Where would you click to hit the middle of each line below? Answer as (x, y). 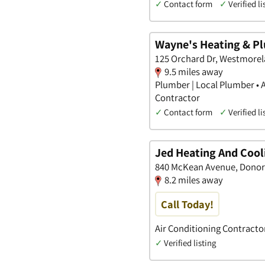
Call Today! (187, 204)
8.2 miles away (194, 180)
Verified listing (190, 243)
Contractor (177, 97)
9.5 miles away (194, 71)
